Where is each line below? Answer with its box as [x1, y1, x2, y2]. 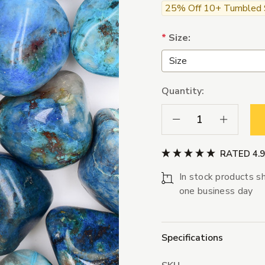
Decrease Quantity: [172, 113, 245, 125]
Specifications [161, 231, 223, 245]
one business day [179, 185, 253, 198]
